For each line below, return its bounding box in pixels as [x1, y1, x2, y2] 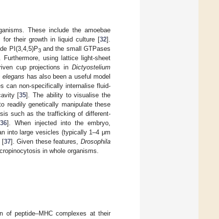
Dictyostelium [72, 63, 110, 71]
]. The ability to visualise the [26, 91, 111, 99]
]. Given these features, [10, 137, 81, 145]
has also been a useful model [24, 72, 111, 80]
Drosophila [81, 137, 111, 145]
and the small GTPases [41, 44, 111, 52]
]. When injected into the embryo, [6, 119, 111, 127]
